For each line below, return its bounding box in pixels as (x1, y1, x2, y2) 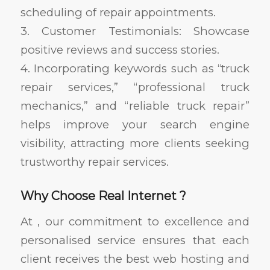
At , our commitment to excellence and (20, 214, 250, 228)
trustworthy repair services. (20, 155, 169, 169)
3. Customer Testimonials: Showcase (20, 24, 250, 39)
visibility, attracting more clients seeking (20, 136, 250, 151)
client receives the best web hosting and (20, 251, 250, 266)
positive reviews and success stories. (20, 43, 219, 57)
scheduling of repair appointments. (20, 5, 216, 20)
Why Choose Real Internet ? (20, 189, 186, 204)
